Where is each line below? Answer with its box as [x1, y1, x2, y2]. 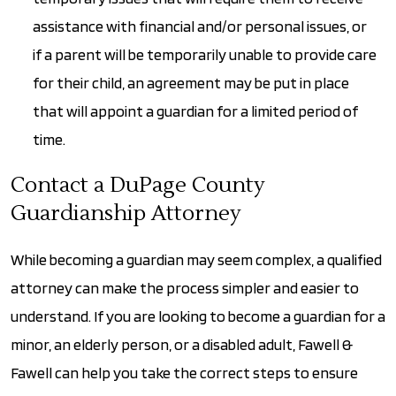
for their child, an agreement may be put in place [33, 72, 349, 92]
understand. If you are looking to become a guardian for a [11, 306, 385, 325]
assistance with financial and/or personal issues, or [33, 16, 367, 35]
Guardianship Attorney [11, 199, 241, 227]
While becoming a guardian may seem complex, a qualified [11, 249, 382, 269]
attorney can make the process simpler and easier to [11, 278, 359, 297]
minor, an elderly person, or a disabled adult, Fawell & [11, 334, 353, 354]
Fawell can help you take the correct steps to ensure [11, 362, 358, 382]
